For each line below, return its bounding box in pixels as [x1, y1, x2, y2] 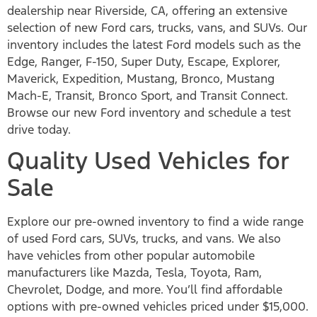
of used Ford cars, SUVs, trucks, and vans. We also [7, 231, 281, 247]
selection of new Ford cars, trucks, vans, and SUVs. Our [7, 19, 307, 35]
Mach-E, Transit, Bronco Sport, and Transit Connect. [7, 87, 288, 103]
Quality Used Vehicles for [7, 146, 289, 177]
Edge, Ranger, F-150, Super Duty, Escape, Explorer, [7, 53, 280, 69]
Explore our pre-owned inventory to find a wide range [7, 214, 304, 230]
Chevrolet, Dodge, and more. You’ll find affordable [7, 282, 282, 298]
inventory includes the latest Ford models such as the [7, 36, 301, 52]
